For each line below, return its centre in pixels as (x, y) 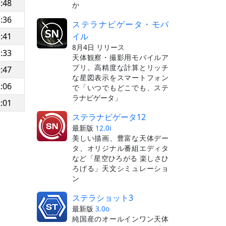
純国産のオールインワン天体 (120, 218)
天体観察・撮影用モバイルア (120, 57)
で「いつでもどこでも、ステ (120, 87)
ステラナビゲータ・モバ (120, 24)
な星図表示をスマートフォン (120, 77)
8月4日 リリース (98, 47)
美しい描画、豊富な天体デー (120, 138)
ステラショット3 (103, 197)
